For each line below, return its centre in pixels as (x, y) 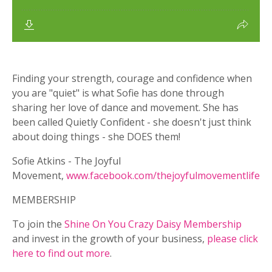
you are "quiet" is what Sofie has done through (118, 93)
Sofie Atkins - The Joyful (66, 161)
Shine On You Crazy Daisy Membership (153, 224)
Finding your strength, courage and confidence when (132, 79)
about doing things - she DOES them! (96, 137)
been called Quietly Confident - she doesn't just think (132, 122)
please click (233, 239)
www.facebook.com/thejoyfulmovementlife (163, 176)
